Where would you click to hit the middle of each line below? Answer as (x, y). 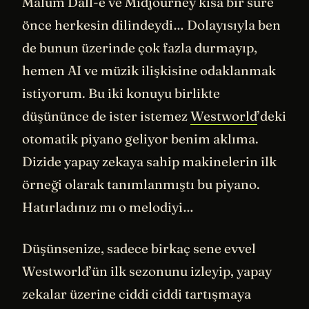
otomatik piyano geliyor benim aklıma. (140, 139)
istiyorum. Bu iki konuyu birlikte (121, 93)
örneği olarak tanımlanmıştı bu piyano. (141, 185)
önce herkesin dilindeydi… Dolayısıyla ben (151, 25)
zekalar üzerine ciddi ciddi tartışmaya (137, 293)
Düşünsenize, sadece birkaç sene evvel (139, 248)
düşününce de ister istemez (106, 116)
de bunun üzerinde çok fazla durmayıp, (140, 48)
